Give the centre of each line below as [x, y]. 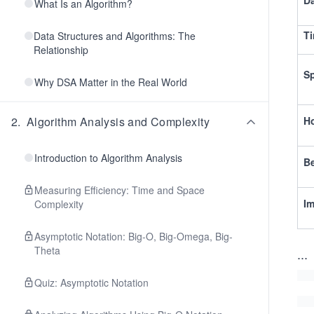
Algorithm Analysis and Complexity [118, 122]
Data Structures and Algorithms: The [115, 36]
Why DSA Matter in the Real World [111, 82]
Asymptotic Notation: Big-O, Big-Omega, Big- [134, 236]
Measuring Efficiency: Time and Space [120, 190]
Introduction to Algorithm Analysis [108, 158]
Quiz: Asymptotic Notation [91, 282]
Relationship [61, 50]
